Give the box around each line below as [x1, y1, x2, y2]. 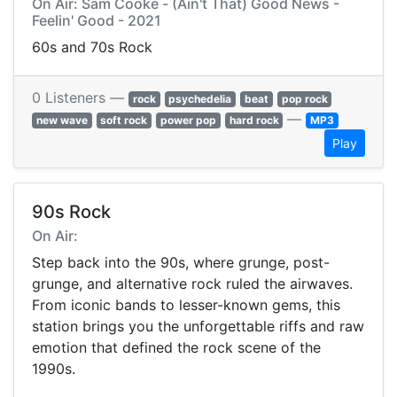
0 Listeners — [32, 89, 128, 107]
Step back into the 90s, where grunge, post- [32, 253, 330, 272]
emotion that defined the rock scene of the [32, 339, 321, 357]
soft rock [100, 113, 148, 128]
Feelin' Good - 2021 [32, 12, 161, 30]
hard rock [229, 113, 279, 128]
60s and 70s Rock [32, 38, 152, 57]
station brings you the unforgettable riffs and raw [32, 317, 364, 336]
